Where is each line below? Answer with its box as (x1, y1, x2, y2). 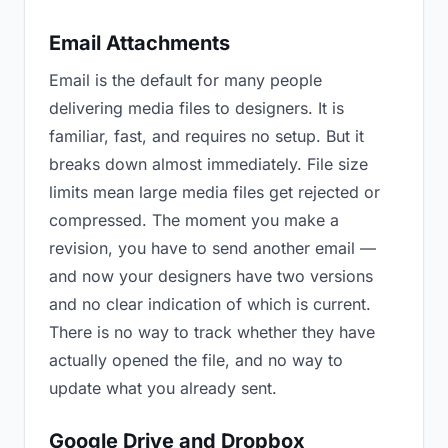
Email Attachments (49, 31, 230, 55)
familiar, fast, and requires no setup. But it (49, 126, 364, 146)
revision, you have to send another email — (49, 238, 376, 258)
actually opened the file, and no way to (49, 350, 343, 370)
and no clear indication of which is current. (49, 294, 371, 314)
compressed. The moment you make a (49, 210, 339, 230)
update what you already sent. (49, 378, 277, 398)
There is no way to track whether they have (49, 322, 375, 342)
